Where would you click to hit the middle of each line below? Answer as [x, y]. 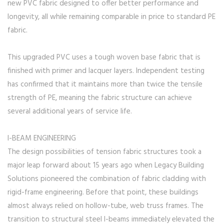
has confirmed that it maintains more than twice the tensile [105, 85]
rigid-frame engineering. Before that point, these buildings [103, 193]
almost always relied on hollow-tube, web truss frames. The [105, 206]
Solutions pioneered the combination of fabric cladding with [107, 179]
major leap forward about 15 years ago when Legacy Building [106, 166]
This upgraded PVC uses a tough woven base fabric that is [104, 58]
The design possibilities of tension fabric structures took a [104, 152]
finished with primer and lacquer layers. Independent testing [106, 71]
